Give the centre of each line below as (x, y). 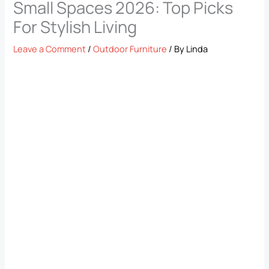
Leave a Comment (50, 49)
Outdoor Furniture (130, 49)
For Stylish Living (75, 27)
